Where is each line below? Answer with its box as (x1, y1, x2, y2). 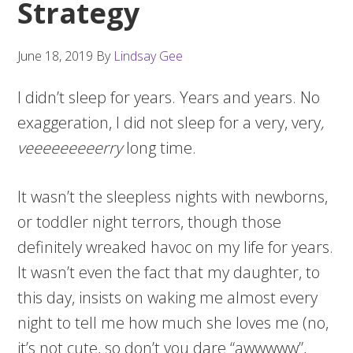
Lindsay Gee (113, 46, 184, 65)
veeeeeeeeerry (17, 136, 123, 158)
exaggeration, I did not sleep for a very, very (17, 111, 321, 133)
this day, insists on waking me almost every (17, 286, 318, 308)
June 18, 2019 (17, 46, 94, 65)
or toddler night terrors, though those (17, 210, 282, 232)
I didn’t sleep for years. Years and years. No (17, 86, 321, 108)
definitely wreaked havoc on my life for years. (17, 236, 334, 258)
